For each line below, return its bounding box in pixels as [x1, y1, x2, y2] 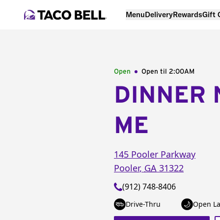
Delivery [145, 9, 173, 19]
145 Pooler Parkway [114, 148, 195, 160]
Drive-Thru [126, 199, 161, 209]
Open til [141, 68, 169, 75]
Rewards [173, 9, 202, 19]
